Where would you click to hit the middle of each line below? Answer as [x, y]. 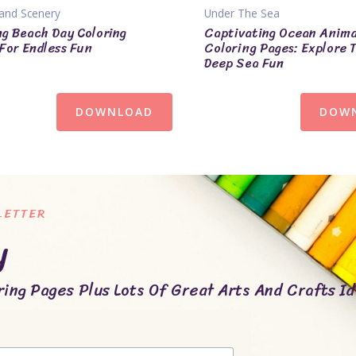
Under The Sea [242, 14]
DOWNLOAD [115, 111]
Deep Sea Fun [244, 63]
